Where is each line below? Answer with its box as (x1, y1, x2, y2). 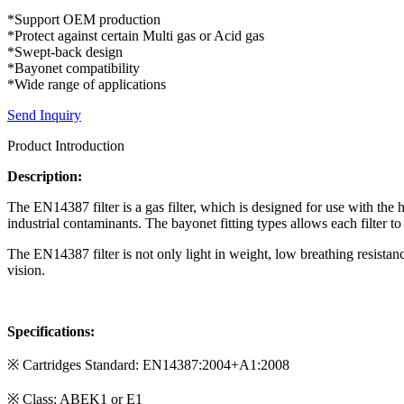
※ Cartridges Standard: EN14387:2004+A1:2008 (7, 356, 289, 372)
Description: (7, 168, 82, 184)
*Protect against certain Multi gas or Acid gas (7, 27, 264, 43)
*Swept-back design (7, 43, 123, 60)
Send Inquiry (7, 106, 81, 123)
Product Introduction (7, 137, 124, 153)
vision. (7, 262, 45, 278)
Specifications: (7, 323, 95, 339)
